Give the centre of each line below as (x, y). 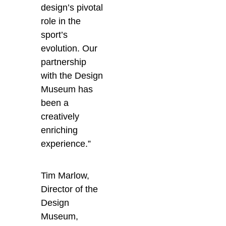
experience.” (66, 144)
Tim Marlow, (65, 176)
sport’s (54, 35)
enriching (60, 130)
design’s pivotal (72, 8)
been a (55, 103)
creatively (60, 117)
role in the (61, 21)
